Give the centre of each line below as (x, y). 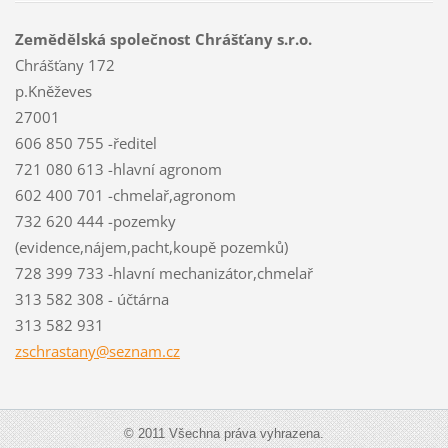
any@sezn (105, 350)
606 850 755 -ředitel (85, 142)
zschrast (42, 350)
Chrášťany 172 (64, 64)
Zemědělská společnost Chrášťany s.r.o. (163, 38)
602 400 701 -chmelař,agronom (125, 194)
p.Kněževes (53, 90)
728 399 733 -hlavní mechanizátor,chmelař (163, 272)
